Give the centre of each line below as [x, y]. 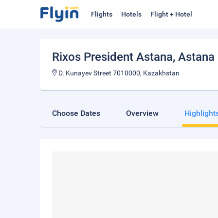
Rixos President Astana [112, 57]
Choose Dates [76, 113]
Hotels [131, 14]
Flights [102, 14]
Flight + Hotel [171, 14]
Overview [142, 113]
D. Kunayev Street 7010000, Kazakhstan [118, 73]
